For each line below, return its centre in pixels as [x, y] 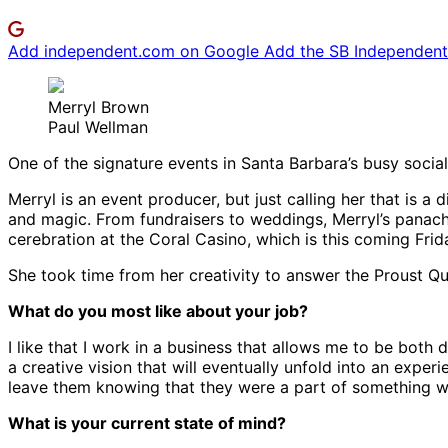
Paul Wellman [98, 127]
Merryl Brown [98, 107]
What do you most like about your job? [158, 311]
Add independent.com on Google [136, 51]
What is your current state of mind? [147, 423]
